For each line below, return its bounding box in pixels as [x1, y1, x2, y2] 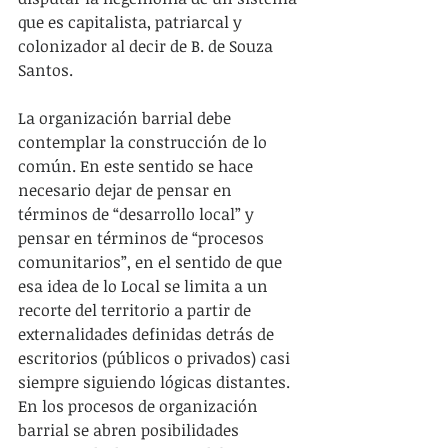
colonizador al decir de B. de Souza [18, 34, 277, 57]
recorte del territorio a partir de [18, 298, 255, 321]
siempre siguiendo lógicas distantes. [18, 370, 290, 393]
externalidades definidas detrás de [18, 322, 278, 345]
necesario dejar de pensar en [18, 178, 236, 201]
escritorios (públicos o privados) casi [18, 346, 294, 369]
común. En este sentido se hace [18, 154, 257, 177]
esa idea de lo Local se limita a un [18, 274, 272, 297]
